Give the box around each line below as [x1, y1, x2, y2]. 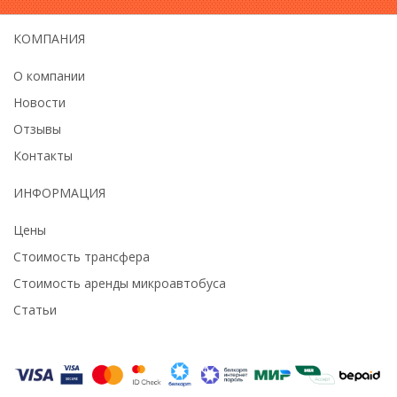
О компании [13, 67, 85, 85]
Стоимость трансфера [13, 248, 150, 266]
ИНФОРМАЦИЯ [13, 184, 105, 202]
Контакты [13, 147, 73, 165]
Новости [13, 94, 66, 112]
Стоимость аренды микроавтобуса [13, 275, 226, 292]
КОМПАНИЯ [13, 30, 85, 48]
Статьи [13, 301, 57, 319]
